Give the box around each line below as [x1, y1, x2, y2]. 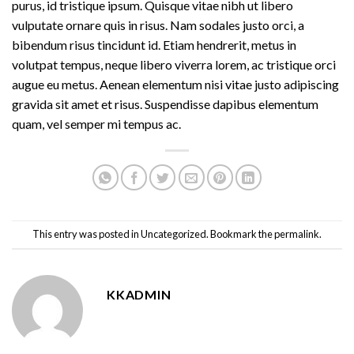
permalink [274, 227, 319, 240]
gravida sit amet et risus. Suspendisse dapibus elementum [12, 96, 318, 111]
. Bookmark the [206, 227, 274, 240]
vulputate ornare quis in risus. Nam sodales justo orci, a [12, 17, 304, 32]
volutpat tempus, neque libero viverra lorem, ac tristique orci [12, 56, 336, 72]
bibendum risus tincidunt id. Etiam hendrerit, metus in [12, 36, 296, 52]
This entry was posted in [32, 227, 141, 240]
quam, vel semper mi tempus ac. [12, 115, 181, 131]
